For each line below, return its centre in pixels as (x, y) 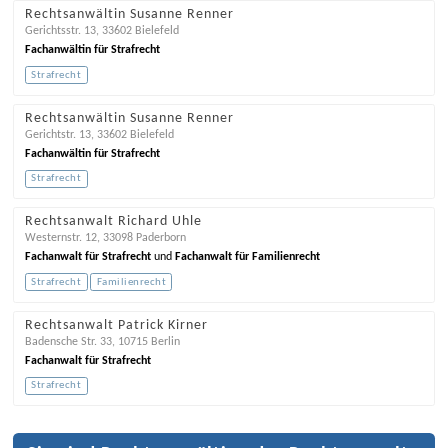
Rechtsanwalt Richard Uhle (113, 222)
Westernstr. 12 (60, 238)
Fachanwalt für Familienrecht (247, 257)
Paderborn (160, 238)
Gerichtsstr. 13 (60, 31)
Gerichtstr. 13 (57, 134)
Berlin (165, 342)
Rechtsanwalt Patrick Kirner (116, 326)
